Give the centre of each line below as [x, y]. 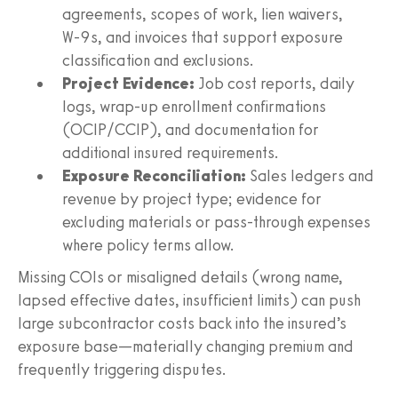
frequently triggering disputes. [122, 369]
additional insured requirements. [171, 152]
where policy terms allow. [148, 245]
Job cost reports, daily [275, 83]
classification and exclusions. [158, 60]
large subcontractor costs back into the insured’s [182, 323]
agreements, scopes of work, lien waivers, [203, 14]
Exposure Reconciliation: [154, 175]
